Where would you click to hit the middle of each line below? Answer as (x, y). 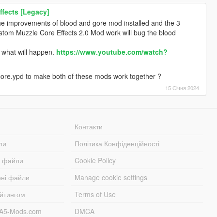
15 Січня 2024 (182, 87)
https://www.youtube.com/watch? (112, 52)
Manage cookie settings (111, 177)
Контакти (89, 126)
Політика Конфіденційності (117, 143)
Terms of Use (95, 194)
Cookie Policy (95, 160)
